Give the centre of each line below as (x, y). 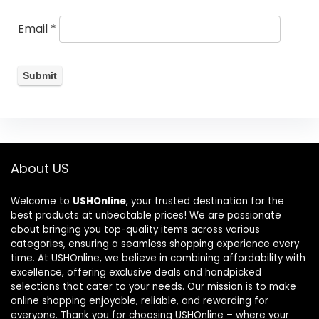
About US (40, 169)
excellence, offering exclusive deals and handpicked (136, 273)
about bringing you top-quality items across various (135, 230)
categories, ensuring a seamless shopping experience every (155, 244)
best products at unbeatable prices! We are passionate (146, 216)
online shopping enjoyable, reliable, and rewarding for (140, 301)
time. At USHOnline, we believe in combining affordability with (158, 258)
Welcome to (42, 202)
